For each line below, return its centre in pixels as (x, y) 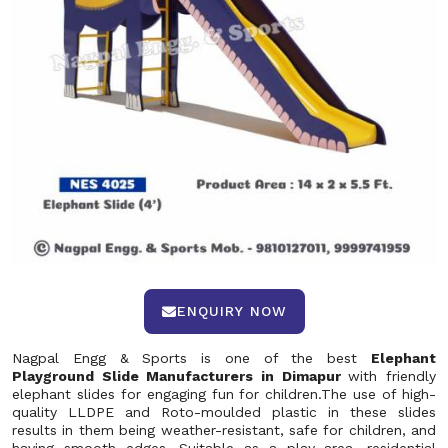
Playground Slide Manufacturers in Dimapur (180, 376)
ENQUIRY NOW (231, 311)
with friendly (392, 376)
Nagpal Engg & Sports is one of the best (191, 358)
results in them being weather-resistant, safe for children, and (224, 430)
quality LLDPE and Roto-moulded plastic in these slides (224, 412)
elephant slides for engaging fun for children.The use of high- (224, 394)
